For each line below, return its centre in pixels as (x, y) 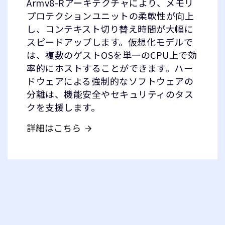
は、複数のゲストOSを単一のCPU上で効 (112, 55)
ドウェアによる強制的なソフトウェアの (110, 81)
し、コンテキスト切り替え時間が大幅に (110, 29)
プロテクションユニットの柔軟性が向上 (110, 16)
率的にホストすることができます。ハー (110, 68)
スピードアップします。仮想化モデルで (110, 42)
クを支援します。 (63, 107)
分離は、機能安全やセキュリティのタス (110, 94)
